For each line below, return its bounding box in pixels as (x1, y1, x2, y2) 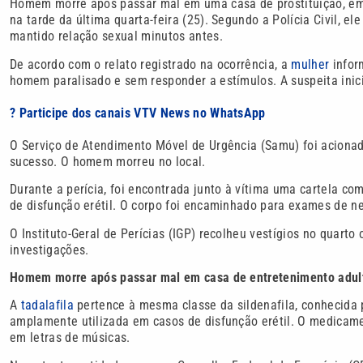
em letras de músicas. (10, 330, 130, 346)
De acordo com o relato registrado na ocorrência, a (10, 56, 292, 72)
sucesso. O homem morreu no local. (10, 153, 206, 169)
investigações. (10, 241, 89, 258)
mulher (291, 56, 330, 72)
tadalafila (20, 297, 74, 314)
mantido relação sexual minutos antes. (10, 28, 223, 45)
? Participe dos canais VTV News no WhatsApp (10, 105, 266, 121)
